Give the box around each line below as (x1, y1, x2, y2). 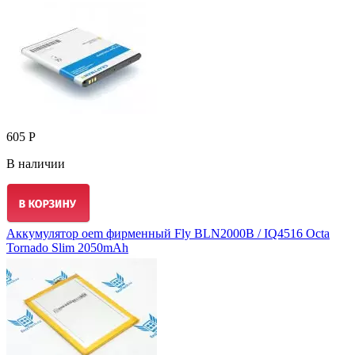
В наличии (6, 157, 65, 171)
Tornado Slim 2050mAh (6, 241, 128, 255)
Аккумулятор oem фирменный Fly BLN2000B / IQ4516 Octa (6, 227, 330, 241)
